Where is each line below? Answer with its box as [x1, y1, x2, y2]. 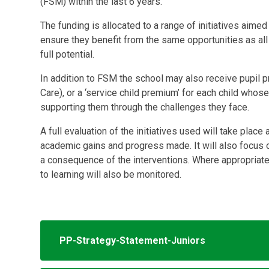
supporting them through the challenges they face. [40, 101, 250, 113]
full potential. [40, 48, 95, 60]
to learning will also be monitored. [40, 168, 182, 180]
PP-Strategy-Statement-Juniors [59, 234, 206, 246]
